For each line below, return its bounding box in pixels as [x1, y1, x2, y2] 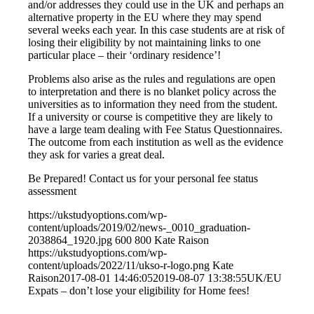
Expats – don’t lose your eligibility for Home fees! [28, 285, 250, 297]
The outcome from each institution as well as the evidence [28, 136, 284, 149]
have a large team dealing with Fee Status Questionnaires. [28, 123, 283, 136]
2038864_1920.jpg [28, 234, 113, 247]
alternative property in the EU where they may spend [28, 11, 262, 24]
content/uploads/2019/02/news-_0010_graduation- [28, 221, 251, 234]
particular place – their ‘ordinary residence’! [28, 49, 221, 62]
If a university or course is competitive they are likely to [28, 111, 273, 123]
